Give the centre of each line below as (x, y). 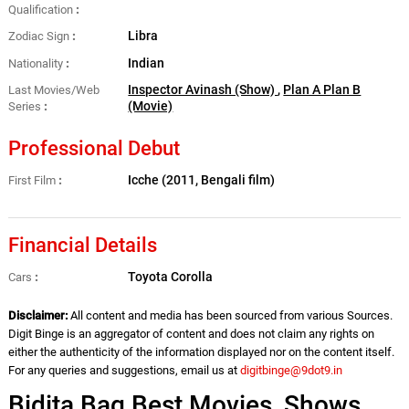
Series (24, 106)
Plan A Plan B (322, 89)
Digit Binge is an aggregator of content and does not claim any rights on (191, 334)
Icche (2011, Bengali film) (202, 180)
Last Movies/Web (53, 89)
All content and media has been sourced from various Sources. (230, 316)
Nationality (35, 63)
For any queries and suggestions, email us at (124, 371)
